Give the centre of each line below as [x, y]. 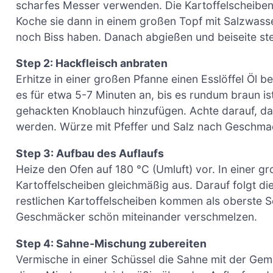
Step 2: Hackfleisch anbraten [92, 63]
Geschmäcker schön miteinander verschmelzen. [136, 217]
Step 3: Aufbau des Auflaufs [90, 154]
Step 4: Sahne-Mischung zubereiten [111, 243]
